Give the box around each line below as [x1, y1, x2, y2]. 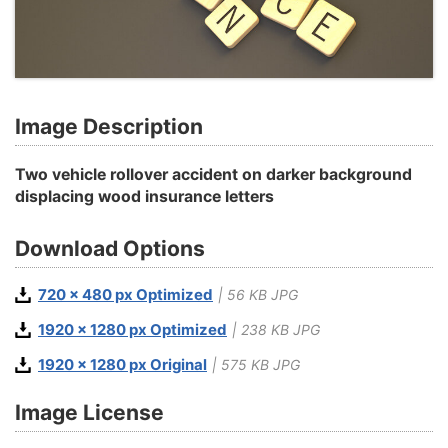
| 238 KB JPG [232, 321, 320, 339]
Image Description [15, 114, 203, 140]
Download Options [15, 235, 205, 261]
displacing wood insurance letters [15, 186, 274, 206]
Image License [15, 399, 164, 425]
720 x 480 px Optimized [38, 286, 213, 305]
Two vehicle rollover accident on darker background [15, 164, 412, 184]
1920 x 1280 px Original [38, 355, 207, 374]
